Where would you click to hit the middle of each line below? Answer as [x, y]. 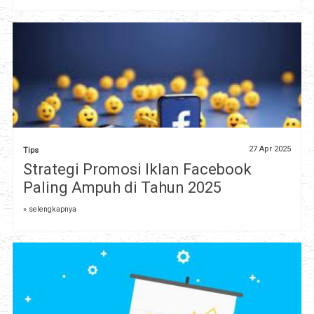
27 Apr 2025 [270, 149]
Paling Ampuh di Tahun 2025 [122, 188]
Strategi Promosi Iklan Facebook [137, 170]
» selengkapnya [49, 210]
